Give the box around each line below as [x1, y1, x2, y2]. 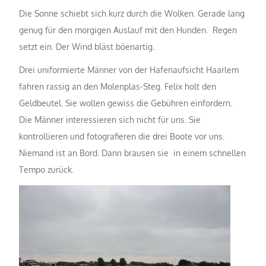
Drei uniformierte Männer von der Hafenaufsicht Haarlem [19, 65, 239, 75]
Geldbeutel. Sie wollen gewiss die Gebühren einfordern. [19, 98, 233, 109]
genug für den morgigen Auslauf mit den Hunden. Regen [19, 25, 237, 36]
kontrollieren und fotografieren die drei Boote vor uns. [19, 131, 225, 142]
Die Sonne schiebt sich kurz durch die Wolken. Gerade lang [19, 8, 245, 19]
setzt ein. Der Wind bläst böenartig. [19, 42, 155, 52]
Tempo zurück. [19, 164, 74, 175]
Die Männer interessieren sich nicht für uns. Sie [19, 115, 201, 125]
